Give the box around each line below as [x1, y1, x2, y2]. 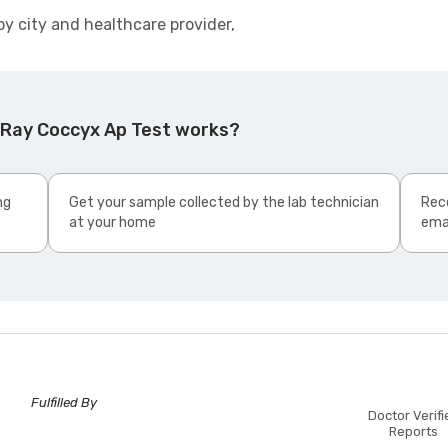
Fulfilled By [31, 395, 98, 411]
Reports [389, 424, 439, 440]
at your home [69, 214, 156, 232]
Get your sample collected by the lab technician [69, 194, 379, 212]
